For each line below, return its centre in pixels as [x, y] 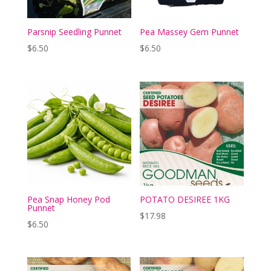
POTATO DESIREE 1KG [185, 199]
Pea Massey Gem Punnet [190, 32]
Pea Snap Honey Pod [68, 199]
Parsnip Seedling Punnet [74, 32]
